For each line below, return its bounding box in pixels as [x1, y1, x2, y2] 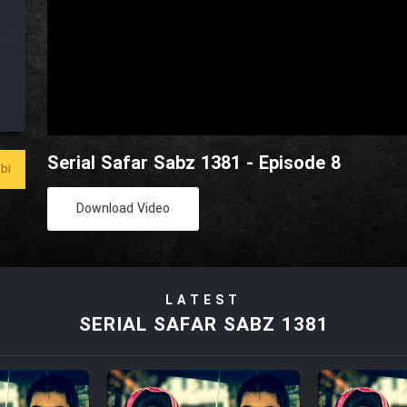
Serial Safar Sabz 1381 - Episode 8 [47, 150, 342, 179]
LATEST [165, 291, 242, 312]
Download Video [76, 199, 171, 220]
